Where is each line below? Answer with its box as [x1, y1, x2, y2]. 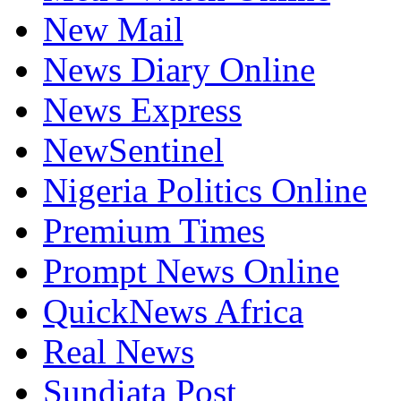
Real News [43, 331, 194, 371]
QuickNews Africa [43, 291, 303, 330]
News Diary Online [43, 49, 315, 89]
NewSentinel [43, 130, 224, 169]
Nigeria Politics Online [43, 170, 367, 209]
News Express [43, 90, 242, 129]
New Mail [43, 9, 183, 48]
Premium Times [43, 210, 265, 250]
